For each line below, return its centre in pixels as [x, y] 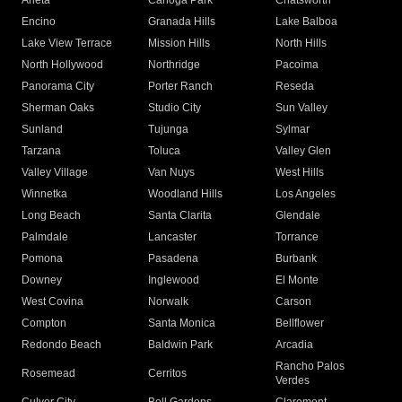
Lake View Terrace [67, 44]
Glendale [297, 216]
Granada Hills [182, 22]
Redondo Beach [61, 345]
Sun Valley [301, 108]
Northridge [175, 65]
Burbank [296, 259]
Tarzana [41, 151]
